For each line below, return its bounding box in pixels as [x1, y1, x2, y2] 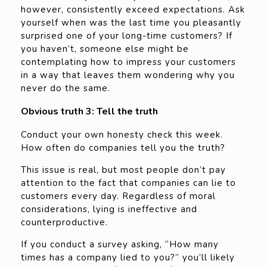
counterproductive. [21, 216, 108, 229]
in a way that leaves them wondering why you [21, 69, 235, 82]
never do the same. [21, 82, 110, 95]
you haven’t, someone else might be [21, 43, 189, 55]
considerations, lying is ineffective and [21, 203, 197, 216]
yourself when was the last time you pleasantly [21, 17, 241, 29]
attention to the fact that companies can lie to [21, 177, 236, 190]
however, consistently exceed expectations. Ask [21, 4, 245, 16]
